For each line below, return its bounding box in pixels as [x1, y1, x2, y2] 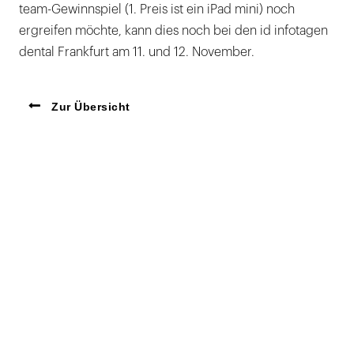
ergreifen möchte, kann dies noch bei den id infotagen [19, 24, 328, 37]
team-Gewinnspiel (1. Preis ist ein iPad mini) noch [19, 3, 295, 16]
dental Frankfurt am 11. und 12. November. [19, 46, 254, 58]
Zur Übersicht [47, 100, 130, 113]
